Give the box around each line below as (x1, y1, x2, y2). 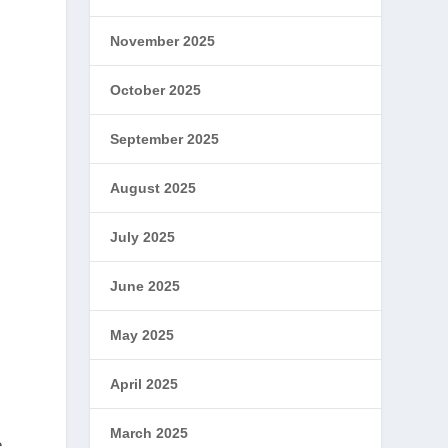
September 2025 (110, 131, 220, 147)
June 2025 (110, 278, 181, 294)
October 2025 (110, 82, 202, 98)
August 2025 (110, 180, 197, 196)
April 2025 (110, 376, 179, 392)
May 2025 (110, 327, 175, 343)
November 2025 (110, 33, 216, 49)
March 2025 (110, 425, 189, 441)
